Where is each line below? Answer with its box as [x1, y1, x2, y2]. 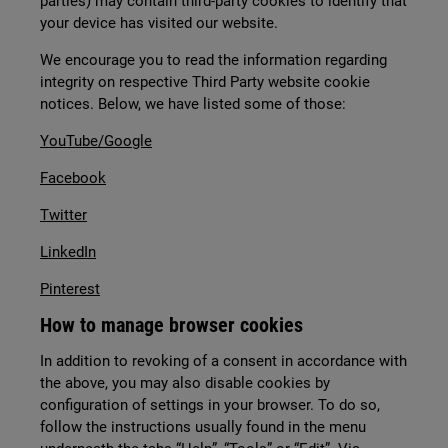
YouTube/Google [40, 132, 152, 150]
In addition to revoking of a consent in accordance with [40, 352, 407, 370]
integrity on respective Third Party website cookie [40, 73, 370, 91]
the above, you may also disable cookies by [40, 374, 330, 392]
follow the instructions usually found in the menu [40, 418, 366, 436]
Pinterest [40, 280, 100, 298]
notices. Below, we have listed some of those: [40, 95, 346, 113]
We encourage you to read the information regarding [40, 51, 387, 69]
